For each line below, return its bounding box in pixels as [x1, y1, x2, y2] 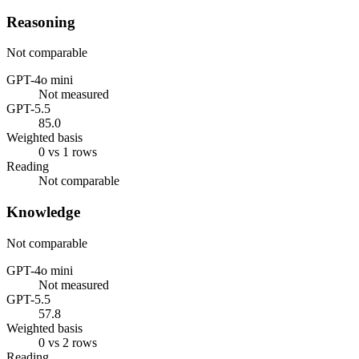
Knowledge [6, 203, 80, 220]
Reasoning [6, 13, 75, 30]
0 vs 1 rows [38, 145, 97, 159]
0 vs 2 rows [38, 335, 97, 349]
